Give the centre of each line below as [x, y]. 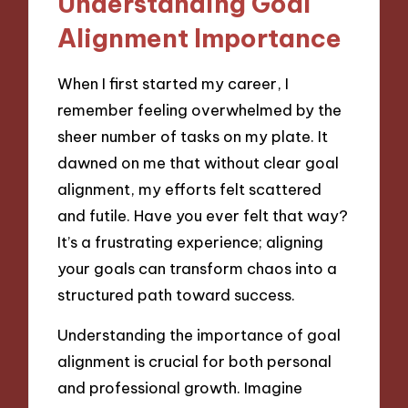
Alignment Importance [200, 38]
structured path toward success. [177, 294]
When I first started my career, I [173, 83]
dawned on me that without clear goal [199, 162]
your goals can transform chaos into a [198, 268]
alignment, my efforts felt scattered [190, 189]
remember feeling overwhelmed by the [200, 109]
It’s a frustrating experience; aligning [191, 241]
